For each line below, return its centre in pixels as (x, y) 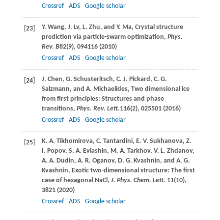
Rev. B (50, 47)
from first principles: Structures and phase (103, 99)
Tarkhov (138, 151)
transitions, (59, 109)
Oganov (103, 161)
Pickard (139, 79)
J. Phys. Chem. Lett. (139, 180)
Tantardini (118, 141)
